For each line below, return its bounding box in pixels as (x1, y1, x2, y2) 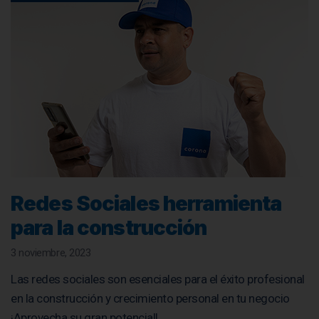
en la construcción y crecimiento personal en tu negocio (11, 291, 290, 305)
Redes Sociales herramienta (11, 190, 282, 216)
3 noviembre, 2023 (11, 246, 91, 259)
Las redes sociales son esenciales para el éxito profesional (11, 271, 305, 286)
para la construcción (11, 214, 207, 240)
